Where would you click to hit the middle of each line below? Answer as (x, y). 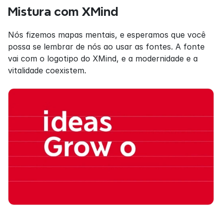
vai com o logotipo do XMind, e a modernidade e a (103, 58)
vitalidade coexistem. (47, 70)
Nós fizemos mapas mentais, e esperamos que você (107, 34)
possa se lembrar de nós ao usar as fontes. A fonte (106, 46)
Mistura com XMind (63, 11)
